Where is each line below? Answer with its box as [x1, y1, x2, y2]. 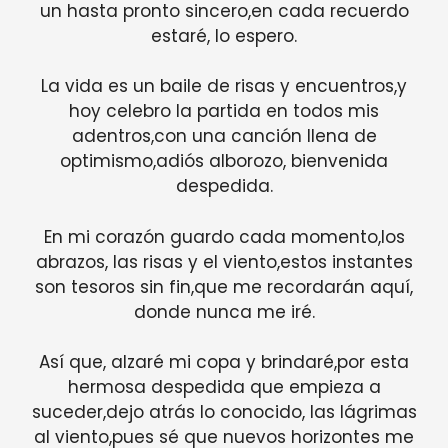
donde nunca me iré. [133, 299, 315, 324]
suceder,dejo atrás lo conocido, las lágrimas [31, 400, 417, 425]
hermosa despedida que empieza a [67, 375, 381, 400]
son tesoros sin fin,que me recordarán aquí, [35, 274, 413, 299]
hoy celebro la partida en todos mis [69, 99, 379, 124]
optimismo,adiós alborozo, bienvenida [60, 149, 388, 174]
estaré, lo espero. [151, 23, 297, 48]
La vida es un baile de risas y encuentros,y [41, 74, 407, 99]
